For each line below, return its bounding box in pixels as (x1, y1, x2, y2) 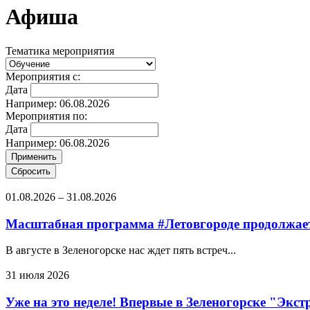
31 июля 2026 (6, 269, 69, 282)
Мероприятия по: (6, 109, 87, 122)
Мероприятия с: (6, 70, 80, 82)
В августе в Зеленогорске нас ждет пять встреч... (6, 244, 236, 257)
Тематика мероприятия (6, 44, 114, 57)
